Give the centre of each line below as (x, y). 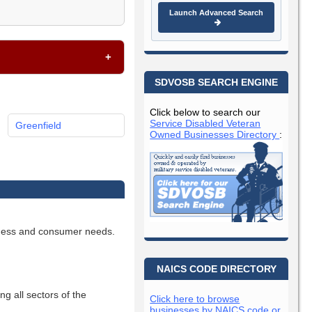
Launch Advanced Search (217, 12)
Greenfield (38, 126)
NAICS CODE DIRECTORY (216, 268)
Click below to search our (205, 112)
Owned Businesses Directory (215, 134)
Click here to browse (195, 298)
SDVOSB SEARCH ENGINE (217, 82)
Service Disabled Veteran (205, 123)
